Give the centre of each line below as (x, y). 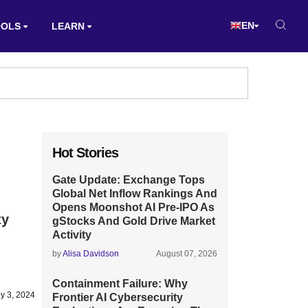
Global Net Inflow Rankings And (135, 194)
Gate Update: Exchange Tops (129, 180)
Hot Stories (85, 153)
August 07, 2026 (187, 254)
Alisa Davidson (91, 254)
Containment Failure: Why (120, 284)
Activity (72, 235)
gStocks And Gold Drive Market (134, 221)
